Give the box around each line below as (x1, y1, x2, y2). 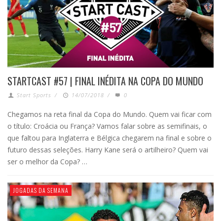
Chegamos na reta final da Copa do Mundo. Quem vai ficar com (7, 110, 212, 119)
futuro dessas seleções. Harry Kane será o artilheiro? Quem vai (7, 145, 208, 155)
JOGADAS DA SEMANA (13, 186, 69, 195)
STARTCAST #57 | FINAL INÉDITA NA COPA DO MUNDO (7, 74, 203, 89)
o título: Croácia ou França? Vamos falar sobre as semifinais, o (7, 121, 207, 131)
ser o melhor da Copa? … (7, 157, 87, 167)
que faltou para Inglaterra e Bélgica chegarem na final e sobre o (7, 133, 212, 143)
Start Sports (17, 91, 52, 99)
